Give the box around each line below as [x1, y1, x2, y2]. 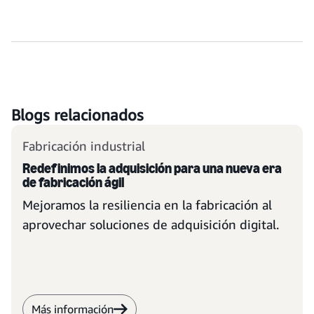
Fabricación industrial [22, 138, 145, 153]
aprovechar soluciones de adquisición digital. [22, 217, 279, 232]
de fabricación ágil [22, 174, 124, 191]
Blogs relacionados [11, 106, 144, 124]
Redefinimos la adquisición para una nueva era [22, 160, 282, 177]
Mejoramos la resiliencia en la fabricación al [22, 197, 272, 212]
